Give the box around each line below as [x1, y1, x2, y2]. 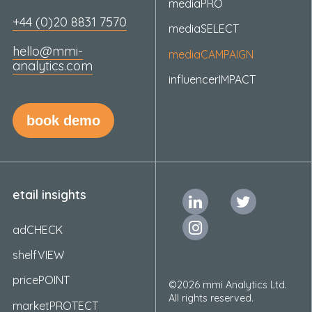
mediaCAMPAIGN [168, 47, 253, 61]
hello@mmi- [12, 43, 83, 60]
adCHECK [12, 222, 63, 237]
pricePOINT [12, 273, 70, 288]
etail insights [12, 187, 86, 203]
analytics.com [12, 58, 93, 75]
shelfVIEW [12, 247, 64, 262]
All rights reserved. [168, 291, 256, 304]
